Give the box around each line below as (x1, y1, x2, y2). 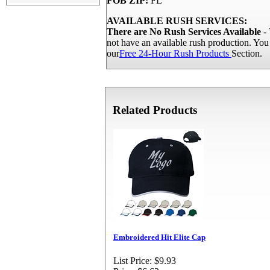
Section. (231, 48, 262, 58)
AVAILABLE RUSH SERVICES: (107, 16, 247, 26)
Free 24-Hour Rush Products (119, 48, 231, 58)
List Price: (113, 256, 152, 266)
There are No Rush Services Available (107, 27, 261, 37)
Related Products (113, 104, 197, 116)
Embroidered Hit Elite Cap (113, 233, 206, 242)
